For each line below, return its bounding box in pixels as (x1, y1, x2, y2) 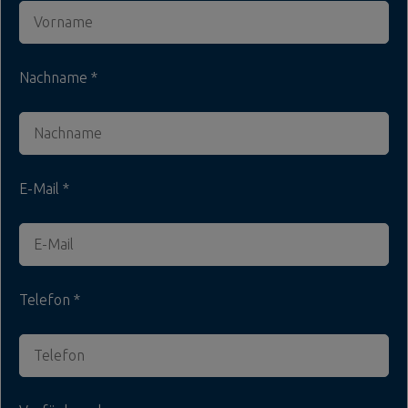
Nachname (19, 68, 91, 86)
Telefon (19, 291, 74, 308)
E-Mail (19, 179, 63, 197)
